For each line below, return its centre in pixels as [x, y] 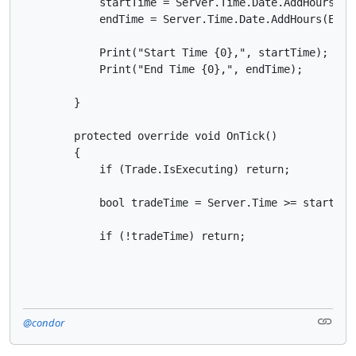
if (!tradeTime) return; [134, 236]
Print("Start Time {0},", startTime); [176, 52]
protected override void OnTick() [150, 135]
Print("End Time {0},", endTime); [163, 69]
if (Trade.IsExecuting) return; [157, 169]
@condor [44, 322]
